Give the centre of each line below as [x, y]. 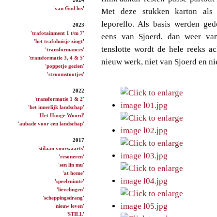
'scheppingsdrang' [63, 197]
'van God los [68, 8]
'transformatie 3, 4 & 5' [56, 57]
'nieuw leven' [69, 206]
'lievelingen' [70, 189]
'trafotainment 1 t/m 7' [57, 33]
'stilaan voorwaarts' [61, 148]
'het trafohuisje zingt [58, 41]
